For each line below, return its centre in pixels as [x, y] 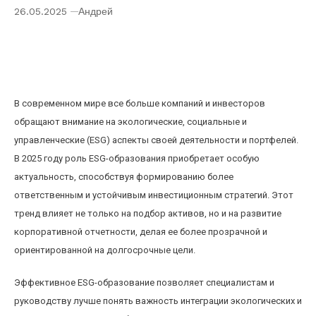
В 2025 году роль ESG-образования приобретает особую [137, 158]
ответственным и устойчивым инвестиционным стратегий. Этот [154, 195]
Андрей [96, 11]
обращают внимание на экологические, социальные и [130, 122]
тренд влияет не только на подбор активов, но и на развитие [148, 213]
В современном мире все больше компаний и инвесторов [140, 103]
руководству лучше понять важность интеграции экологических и [158, 301]
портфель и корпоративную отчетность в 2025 [156, 50]
